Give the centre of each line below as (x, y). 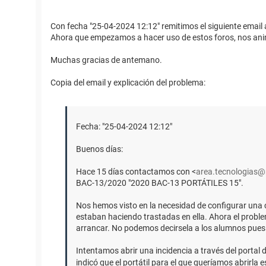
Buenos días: (99, 149)
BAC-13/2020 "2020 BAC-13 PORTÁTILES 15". (160, 183)
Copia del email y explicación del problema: (128, 83)
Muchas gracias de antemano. (106, 60)
